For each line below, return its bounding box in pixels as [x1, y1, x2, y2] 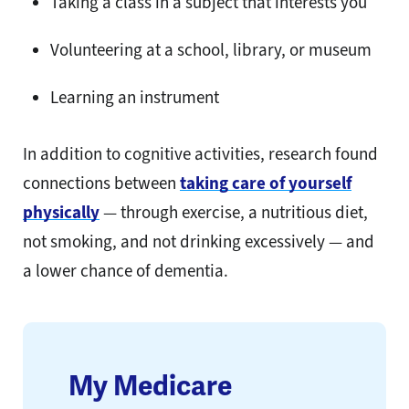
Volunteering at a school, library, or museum [50, 37, 372, 61]
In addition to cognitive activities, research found [23, 142, 378, 165]
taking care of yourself [180, 171, 351, 194]
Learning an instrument [50, 85, 219, 109]
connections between [23, 171, 180, 194]
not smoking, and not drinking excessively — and [23, 229, 374, 253]
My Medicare [68, 368, 232, 404]
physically [23, 200, 100, 224]
